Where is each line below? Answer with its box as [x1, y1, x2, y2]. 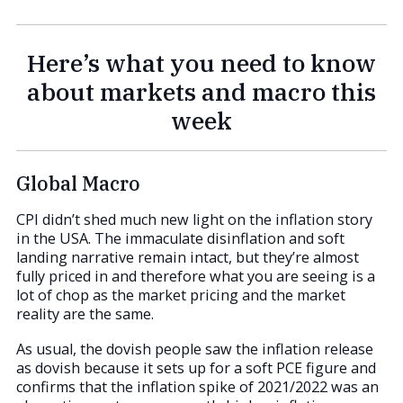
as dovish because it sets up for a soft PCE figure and [16, 358, 376, 379]
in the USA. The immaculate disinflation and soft [16, 228, 345, 249]
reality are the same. [16, 304, 154, 325]
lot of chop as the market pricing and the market [16, 285, 345, 306]
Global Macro [16, 170, 140, 196]
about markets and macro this [27, 76, 376, 108]
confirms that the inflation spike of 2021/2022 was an [16, 377, 379, 398]
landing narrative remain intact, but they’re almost [16, 247, 359, 268]
